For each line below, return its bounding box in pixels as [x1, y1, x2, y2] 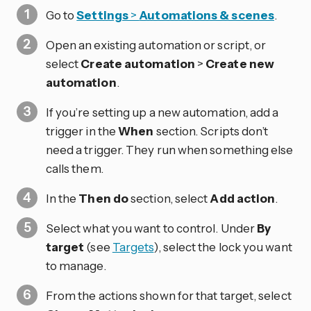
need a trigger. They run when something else [45, 142, 294, 157]
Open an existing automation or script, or [45, 37, 267, 52]
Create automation [81, 56, 195, 71]
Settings [76, 7, 128, 22]
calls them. [45, 160, 103, 176]
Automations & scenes [139, 7, 274, 22]
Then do [78, 190, 129, 205]
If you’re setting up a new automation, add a [45, 104, 279, 119]
